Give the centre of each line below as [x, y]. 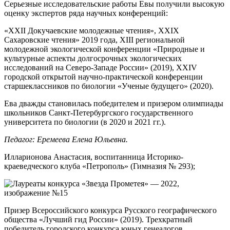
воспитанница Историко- [138, 157]
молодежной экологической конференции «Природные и [104, 49]
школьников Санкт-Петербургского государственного [99, 113]
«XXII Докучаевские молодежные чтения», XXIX [92, 31]
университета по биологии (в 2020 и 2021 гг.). [85, 122]
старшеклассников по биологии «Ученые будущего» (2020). [109, 86]
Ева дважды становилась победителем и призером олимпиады [114, 104]
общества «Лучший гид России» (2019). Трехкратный [98, 220]
